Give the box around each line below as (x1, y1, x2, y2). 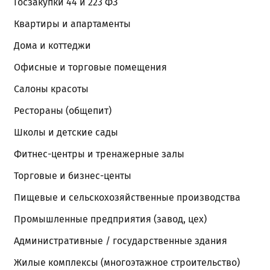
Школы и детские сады (14, 127, 118, 139)
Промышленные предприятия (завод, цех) (14, 213, 207, 225)
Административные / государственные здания (14, 235, 227, 247)
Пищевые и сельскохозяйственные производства (14, 192, 240, 204)
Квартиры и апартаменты (14, 18, 131, 30)
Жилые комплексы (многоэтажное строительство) (14, 257, 240, 269)
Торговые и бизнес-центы (14, 170, 131, 182)
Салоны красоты (14, 83, 89, 95)
